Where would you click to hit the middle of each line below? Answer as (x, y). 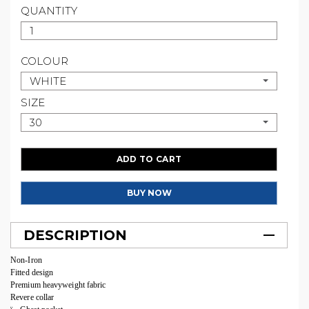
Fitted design (32, 272)
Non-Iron (26, 260)
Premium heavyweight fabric (58, 285)
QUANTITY (49, 10)
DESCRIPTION (75, 235)
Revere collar (32, 297)
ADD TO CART (149, 159)
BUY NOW (149, 192)
